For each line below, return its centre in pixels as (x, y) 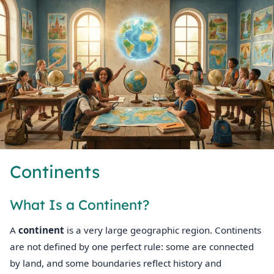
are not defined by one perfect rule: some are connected (132, 247)
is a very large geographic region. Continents (163, 230)
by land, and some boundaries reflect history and (116, 263)
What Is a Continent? (80, 205)
